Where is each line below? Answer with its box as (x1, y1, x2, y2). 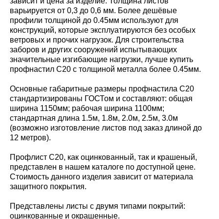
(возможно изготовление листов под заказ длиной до (10, 124, 202, 132)
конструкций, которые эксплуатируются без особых (10, 26, 196, 34)
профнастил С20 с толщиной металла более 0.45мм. (10, 65, 201, 73)
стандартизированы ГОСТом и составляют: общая (10, 94, 193, 103)
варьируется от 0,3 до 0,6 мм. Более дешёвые (10, 6, 177, 15)
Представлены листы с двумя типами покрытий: (10, 202, 185, 210)
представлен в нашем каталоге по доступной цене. (10, 163, 196, 171)
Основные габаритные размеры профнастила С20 (10, 85, 194, 93)
